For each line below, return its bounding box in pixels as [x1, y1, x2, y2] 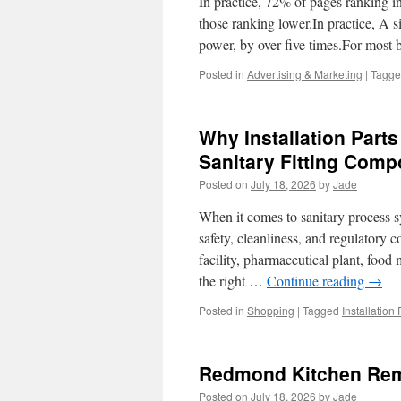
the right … [199, 271, 267, 290]
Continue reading [267, 271, 368, 290]
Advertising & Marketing [247, 66, 363, 81]
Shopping [247, 303, 294, 318]
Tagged [303, 303, 339, 318]
